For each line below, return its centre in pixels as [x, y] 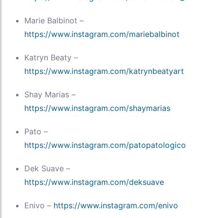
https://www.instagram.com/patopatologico [105, 145]
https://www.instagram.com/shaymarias [97, 108]
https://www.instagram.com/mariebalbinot [102, 34]
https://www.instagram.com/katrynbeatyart [104, 71]
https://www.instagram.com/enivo [116, 206]
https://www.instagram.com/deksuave [94, 182]
